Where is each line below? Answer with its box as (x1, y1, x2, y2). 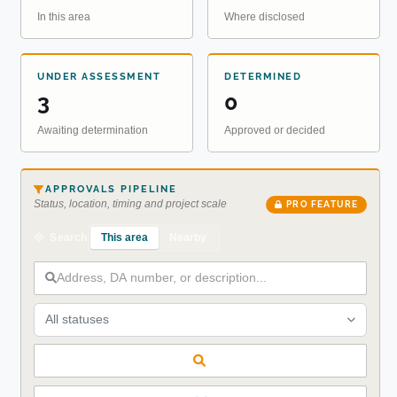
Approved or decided (224, 123, 325, 136)
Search (47, 231, 88, 245)
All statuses (44, 312, 109, 327)
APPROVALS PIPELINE (44, 183, 177, 195)
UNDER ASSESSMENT (37, 70, 160, 82)
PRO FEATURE (286, 198, 359, 209)
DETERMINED (224, 70, 301, 82)
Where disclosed (224, 10, 305, 23)
